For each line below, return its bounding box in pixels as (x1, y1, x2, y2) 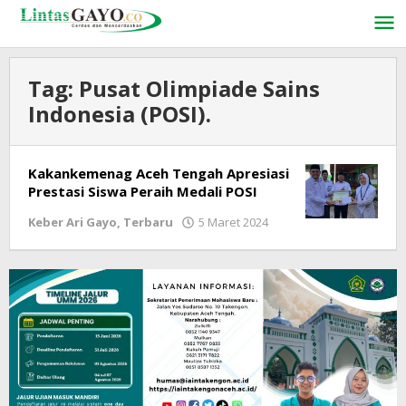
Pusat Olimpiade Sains (79, 73, 320, 103)
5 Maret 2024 (198, 214, 268, 230)
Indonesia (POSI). (28, 99, 211, 129)
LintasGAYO (277, 231, 350, 247)
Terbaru (123, 214, 173, 230)
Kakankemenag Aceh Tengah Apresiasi (28, 164, 289, 182)
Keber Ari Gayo (28, 214, 117, 230)
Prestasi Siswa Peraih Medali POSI (28, 182, 257, 200)
